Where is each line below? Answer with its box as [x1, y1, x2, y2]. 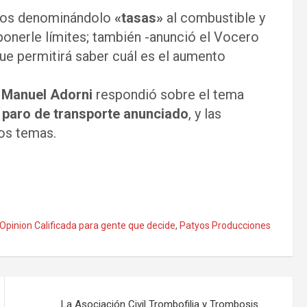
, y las [188, 106, 221, 123]
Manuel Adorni [1, 86, 93, 103]
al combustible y [163, 10, 265, 27]
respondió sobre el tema [93, 86, 244, 103]
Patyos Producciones [180, 220, 271, 232]
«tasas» [114, 10, 163, 27]
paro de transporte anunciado [2, 106, 188, 123]
